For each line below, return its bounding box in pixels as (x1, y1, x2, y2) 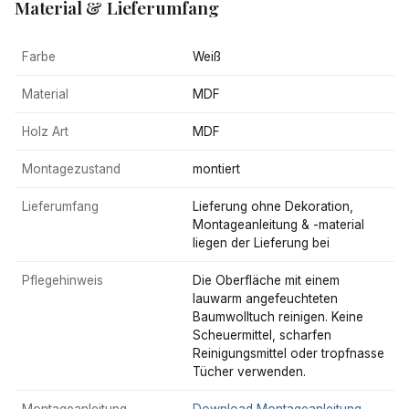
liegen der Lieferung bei (193, 236, 330, 250)
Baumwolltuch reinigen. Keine (193, 309, 363, 324)
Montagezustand (22, 162, 121, 176)
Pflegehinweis (22, 273, 103, 288)
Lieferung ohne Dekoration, (193, 199, 353, 214)
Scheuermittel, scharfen (193, 328, 331, 342)
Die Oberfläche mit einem (193, 273, 340, 288)
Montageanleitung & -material (193, 217, 364, 232)
